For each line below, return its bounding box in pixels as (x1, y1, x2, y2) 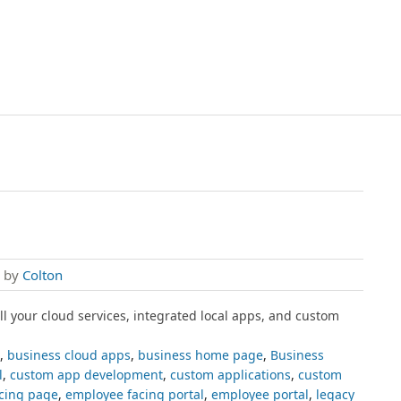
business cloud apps (7, 346, 131, 363)
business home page (138, 346, 263, 363)
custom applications (170, 365, 291, 383)
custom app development (10, 365, 163, 383)
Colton (22, 265, 63, 284)
